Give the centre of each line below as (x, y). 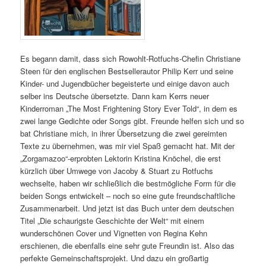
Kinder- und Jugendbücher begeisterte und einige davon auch (125, 84)
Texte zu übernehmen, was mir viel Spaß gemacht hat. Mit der (128, 146)
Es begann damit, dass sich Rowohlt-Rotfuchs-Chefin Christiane (131, 59)
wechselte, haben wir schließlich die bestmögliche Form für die (128, 183)
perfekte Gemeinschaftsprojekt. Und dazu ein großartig (115, 258)
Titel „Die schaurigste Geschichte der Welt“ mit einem (113, 221)
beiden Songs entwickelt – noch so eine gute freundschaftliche (128, 196)
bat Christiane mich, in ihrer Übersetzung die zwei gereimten (124, 134)
